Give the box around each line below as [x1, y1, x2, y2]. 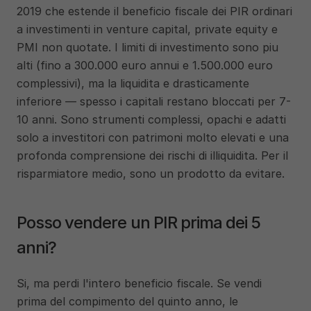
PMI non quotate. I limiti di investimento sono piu [17, 40, 278, 54]
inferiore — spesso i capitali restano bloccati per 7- [17, 94, 291, 108]
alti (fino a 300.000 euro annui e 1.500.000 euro [17, 58, 273, 72]
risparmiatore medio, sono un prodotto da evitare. [17, 167, 285, 180]
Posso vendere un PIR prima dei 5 [17, 212, 261, 233]
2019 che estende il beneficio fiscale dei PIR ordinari [17, 4, 292, 18]
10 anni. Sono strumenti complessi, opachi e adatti [17, 112, 286, 126]
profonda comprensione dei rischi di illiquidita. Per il [17, 149, 288, 162]
